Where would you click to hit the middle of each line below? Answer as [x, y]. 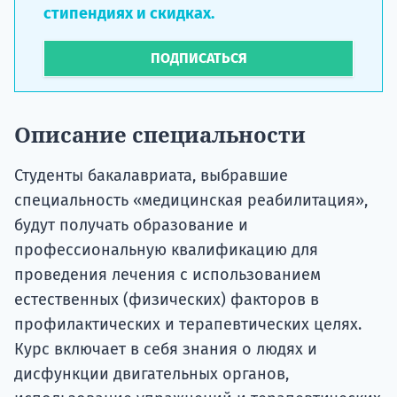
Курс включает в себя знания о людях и [166, 350]
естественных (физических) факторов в [167, 300]
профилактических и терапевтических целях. [188, 325]
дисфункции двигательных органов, [152, 374]
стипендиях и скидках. [129, 14]
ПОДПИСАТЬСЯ [198, 58]
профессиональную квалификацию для [166, 250]
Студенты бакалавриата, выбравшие [151, 176]
